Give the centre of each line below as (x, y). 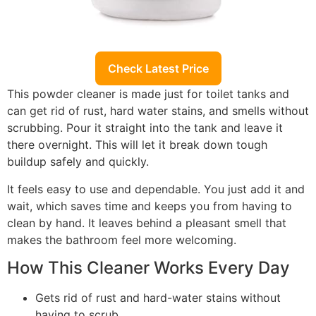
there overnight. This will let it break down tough (137, 145)
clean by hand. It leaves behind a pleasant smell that (147, 223)
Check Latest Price (158, 69)
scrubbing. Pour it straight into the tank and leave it (145, 128)
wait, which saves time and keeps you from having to (150, 206)
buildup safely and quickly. (78, 162)
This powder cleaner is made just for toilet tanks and (148, 94)
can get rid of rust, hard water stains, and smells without (158, 111)
